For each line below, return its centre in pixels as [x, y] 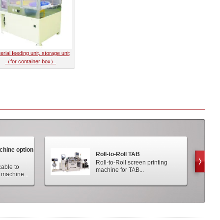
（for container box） [30, 61]
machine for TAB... [120, 170]
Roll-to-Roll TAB [118, 154]
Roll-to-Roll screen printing [132, 162]
